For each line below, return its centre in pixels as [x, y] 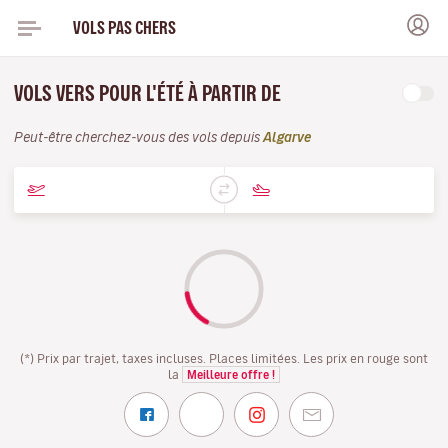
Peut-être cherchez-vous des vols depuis [138, 137]
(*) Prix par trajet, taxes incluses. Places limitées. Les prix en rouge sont [224, 358]
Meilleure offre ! [231, 374]
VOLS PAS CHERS [124, 27]
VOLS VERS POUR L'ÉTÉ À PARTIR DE [149, 93]
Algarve [287, 137]
